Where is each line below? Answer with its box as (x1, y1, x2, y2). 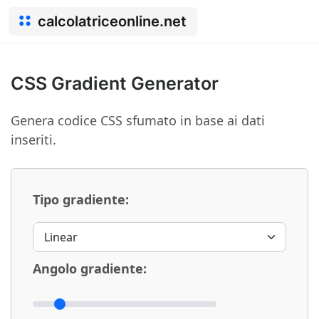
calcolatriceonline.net (38, 13, 187, 30)
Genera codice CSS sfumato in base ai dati (11, 112, 265, 129)
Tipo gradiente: (33, 191, 129, 208)
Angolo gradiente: (33, 260, 147, 277)
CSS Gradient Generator (11, 73, 219, 94)
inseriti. (11, 131, 56, 148)
